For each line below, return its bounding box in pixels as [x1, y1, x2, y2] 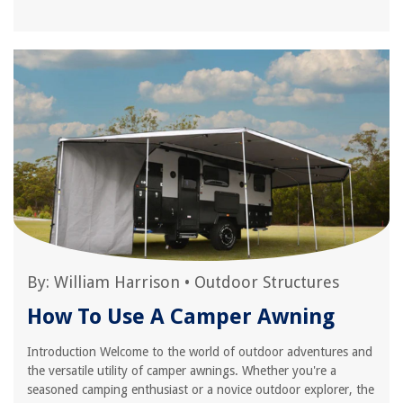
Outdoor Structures [194, 273, 339, 291]
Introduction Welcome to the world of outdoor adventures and [27, 345, 372, 359]
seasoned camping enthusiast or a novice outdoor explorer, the [27, 382, 374, 397]
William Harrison [54, 273, 180, 291]
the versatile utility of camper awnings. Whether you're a [27, 363, 336, 378]
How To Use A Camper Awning [27, 304, 335, 329]
